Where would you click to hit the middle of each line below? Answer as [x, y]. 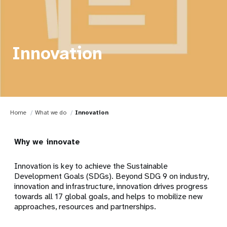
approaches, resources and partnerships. [86, 207]
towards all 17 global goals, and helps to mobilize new [109, 197]
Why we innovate [47, 142]
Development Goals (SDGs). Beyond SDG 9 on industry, [112, 176]
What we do [51, 113]
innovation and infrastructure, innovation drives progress [111, 186]
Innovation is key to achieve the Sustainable [91, 166]
